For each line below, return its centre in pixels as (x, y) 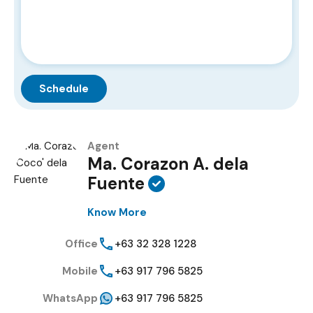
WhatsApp (70, 298)
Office (81, 243)
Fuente (116, 184)
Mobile (80, 271)
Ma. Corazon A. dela (168, 164)
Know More (117, 213)
